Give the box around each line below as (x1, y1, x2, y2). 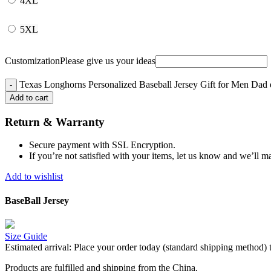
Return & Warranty (5, 115, 105, 128)
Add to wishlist (5, 171, 63, 182)
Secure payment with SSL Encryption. (29, 140, 175, 151)
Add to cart (10, 93, 48, 102)
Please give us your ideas (60, 55, 155, 66)
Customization (5, 55, 60, 66)
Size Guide (5, 230, 47, 241)
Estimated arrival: (5, 241, 71, 252)
